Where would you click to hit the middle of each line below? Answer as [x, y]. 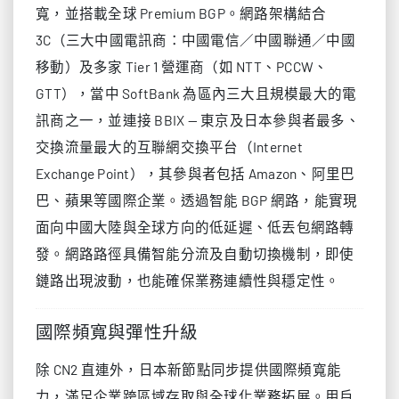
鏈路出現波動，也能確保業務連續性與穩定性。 [188, 280]
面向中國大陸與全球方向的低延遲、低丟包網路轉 [195, 227]
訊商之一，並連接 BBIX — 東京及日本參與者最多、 [198, 120]
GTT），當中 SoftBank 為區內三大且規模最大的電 [196, 93]
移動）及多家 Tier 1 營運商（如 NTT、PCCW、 [182, 66]
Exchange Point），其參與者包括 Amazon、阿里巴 [195, 173]
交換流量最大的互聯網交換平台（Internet [169, 147]
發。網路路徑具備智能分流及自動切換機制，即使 [195, 253]
